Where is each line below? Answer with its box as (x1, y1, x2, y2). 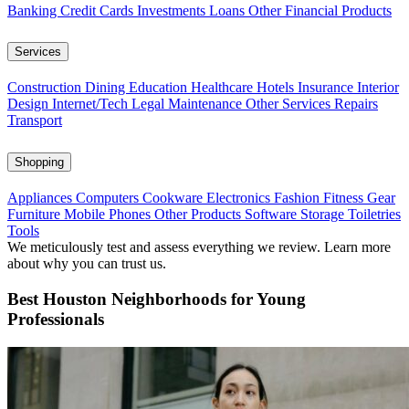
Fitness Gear (323, 190, 395, 206)
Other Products (154, 206, 245, 223)
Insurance (298, 79, 357, 96)
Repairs (334, 96, 378, 112)
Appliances (7, 190, 76, 206)
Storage (300, 206, 348, 223)
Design (7, 96, 52, 112)
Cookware (142, 190, 206, 206)
